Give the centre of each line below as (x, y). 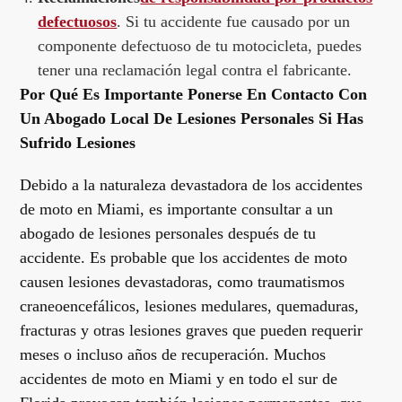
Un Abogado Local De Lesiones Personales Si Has (192, 118)
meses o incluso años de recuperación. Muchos (173, 354)
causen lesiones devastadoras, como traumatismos (183, 282)
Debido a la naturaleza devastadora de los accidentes (192, 185)
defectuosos (78, 22)
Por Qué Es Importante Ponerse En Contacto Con (194, 94)
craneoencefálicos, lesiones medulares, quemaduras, (190, 306)
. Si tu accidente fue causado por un (234, 22)
